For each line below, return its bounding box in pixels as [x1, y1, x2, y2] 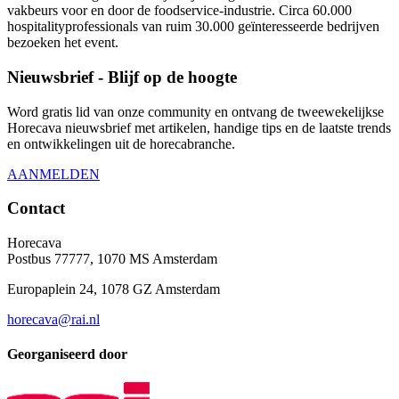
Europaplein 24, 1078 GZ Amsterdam [7, 281, 220, 297]
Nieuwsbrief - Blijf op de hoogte [7, 67, 237, 86]
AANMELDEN [7, 166, 100, 182]
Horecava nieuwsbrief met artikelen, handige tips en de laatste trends [7, 119, 391, 135]
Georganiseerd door [7, 346, 127, 362]
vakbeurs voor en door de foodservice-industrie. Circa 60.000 [7, 3, 352, 19]
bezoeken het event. [7, 35, 118, 51]
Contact [7, 199, 65, 218]
